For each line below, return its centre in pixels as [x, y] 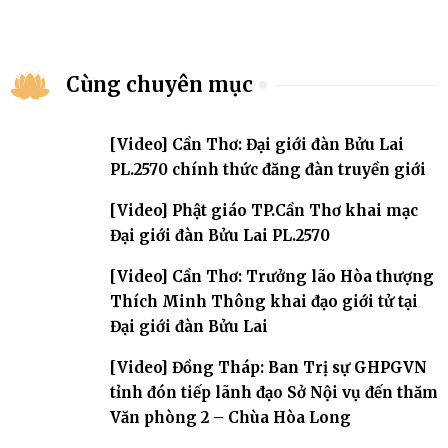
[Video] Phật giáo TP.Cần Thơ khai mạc [264, 210]
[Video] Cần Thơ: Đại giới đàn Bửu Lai [257, 144]
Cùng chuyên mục [159, 85]
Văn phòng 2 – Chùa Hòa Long [230, 417]
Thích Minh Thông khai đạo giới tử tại [264, 301]
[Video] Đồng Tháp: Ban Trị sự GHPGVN [268, 367]
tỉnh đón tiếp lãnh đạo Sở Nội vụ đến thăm [274, 392]
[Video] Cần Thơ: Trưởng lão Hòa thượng [272, 276]
